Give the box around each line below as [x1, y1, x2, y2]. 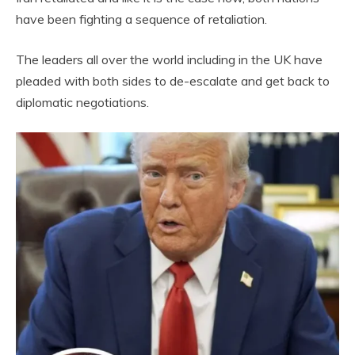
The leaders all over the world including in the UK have [16, 51, 323, 67]
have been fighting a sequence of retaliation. [16, 10, 267, 27]
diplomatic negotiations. [16, 94, 149, 110]
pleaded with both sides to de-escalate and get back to [16, 72, 330, 89]
